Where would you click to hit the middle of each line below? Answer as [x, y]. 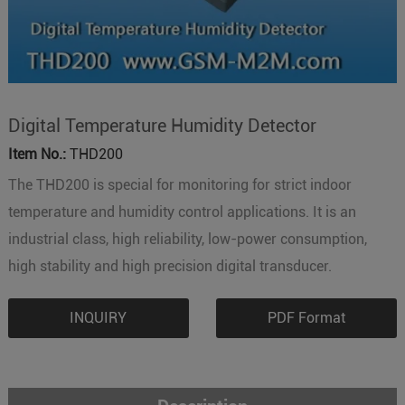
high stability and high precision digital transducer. [170, 266]
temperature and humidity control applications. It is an [182, 212]
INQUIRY [99, 318]
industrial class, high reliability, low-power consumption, [187, 239]
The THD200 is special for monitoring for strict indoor [179, 185]
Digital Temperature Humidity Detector [162, 126]
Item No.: [37, 154]
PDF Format [307, 318]
